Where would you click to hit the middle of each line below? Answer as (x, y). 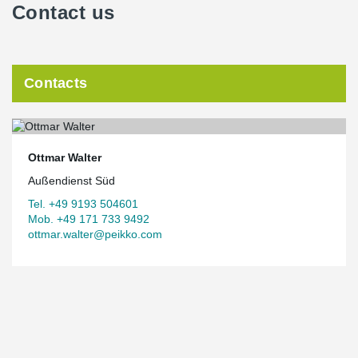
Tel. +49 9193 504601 (83, 203)
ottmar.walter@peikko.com (95, 234)
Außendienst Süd (72, 180)
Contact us (64, 12)
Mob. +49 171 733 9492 (89, 219)
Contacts (56, 83)
